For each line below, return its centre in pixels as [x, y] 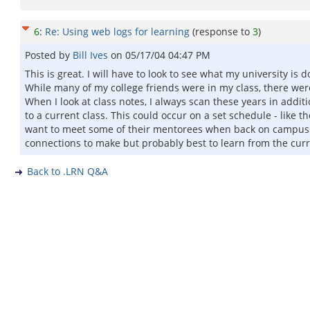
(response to [222, 31]
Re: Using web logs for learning [117, 31]
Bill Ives [92, 55]
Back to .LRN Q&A [67, 171]
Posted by [49, 55]
